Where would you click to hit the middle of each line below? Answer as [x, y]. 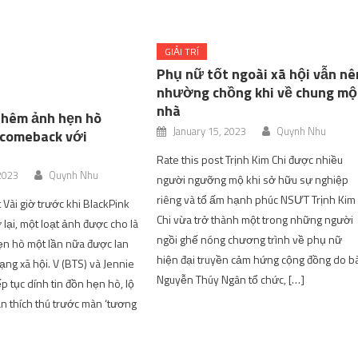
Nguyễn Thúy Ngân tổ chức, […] [231, 279]
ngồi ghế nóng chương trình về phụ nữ [250, 239]
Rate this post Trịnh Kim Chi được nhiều [250, 159]
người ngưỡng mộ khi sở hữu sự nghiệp [253, 179]
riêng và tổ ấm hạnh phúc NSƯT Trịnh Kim [257, 199]
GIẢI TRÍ [182, 52]
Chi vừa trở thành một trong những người [255, 219]
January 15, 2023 [210, 131]
